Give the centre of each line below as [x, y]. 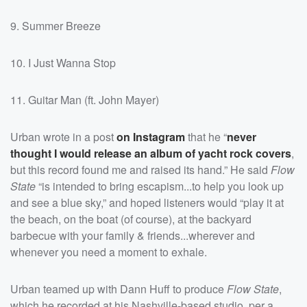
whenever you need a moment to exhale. [109, 251]
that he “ [206, 136]
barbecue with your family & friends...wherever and [133, 235]
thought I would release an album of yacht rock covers [151, 153]
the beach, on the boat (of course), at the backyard [131, 219]
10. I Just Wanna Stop [63, 62]
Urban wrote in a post [63, 136]
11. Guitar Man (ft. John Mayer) [85, 99]
